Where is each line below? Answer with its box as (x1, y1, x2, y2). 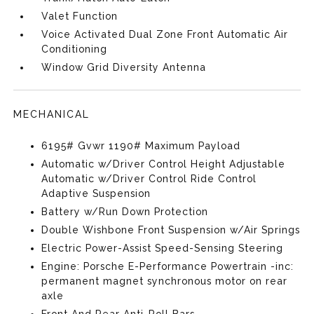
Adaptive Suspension (41, 188, 151, 199)
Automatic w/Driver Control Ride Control (41, 173, 257, 184)
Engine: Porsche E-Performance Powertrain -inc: (41, 261, 294, 272)
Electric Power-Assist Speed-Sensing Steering (41, 243, 284, 254)
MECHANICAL (13, 109, 90, 120)
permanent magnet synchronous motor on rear (41, 275, 288, 287)
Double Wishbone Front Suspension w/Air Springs (41, 224, 301, 235)
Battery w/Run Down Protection (41, 206, 209, 217)
